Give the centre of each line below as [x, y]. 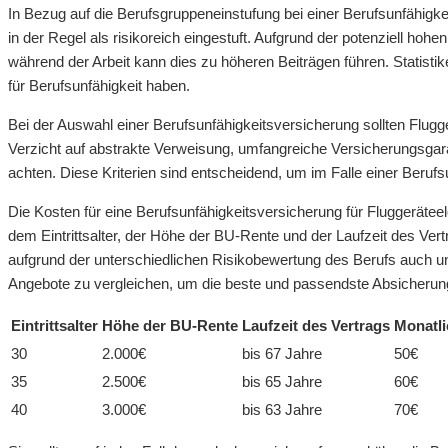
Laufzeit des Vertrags [316, 326]
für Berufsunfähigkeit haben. [99, 86]
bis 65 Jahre [282, 382]
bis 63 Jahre [282, 410]
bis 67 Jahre [282, 354]
